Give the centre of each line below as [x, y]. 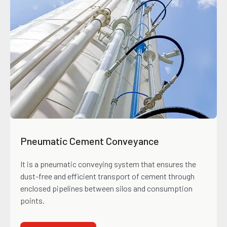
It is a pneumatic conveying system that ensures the [108, 164]
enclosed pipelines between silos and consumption [106, 188]
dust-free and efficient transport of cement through [107, 176]
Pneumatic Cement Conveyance [90, 141]
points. [32, 200]
